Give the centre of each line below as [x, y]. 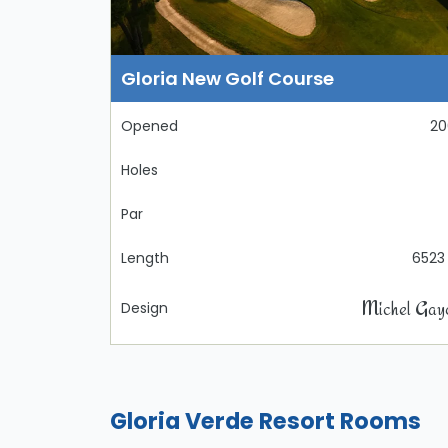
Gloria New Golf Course [227, 79]
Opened [149, 126]
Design [144, 308]
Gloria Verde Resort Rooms [265, 421]
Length [144, 258]
